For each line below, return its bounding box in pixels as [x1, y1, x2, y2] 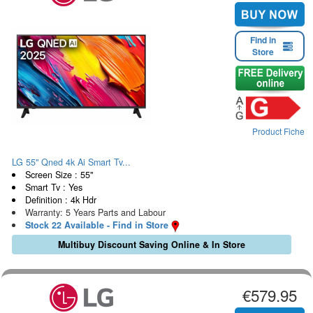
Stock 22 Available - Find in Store [24, 218, 168, 231]
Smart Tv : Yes [24, 180, 82, 194]
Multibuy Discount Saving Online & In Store [57, 238, 245, 251]
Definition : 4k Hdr [24, 193, 96, 206]
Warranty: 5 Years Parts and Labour [24, 205, 166, 219]
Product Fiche [252, 124, 305, 137]
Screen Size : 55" [24, 168, 93, 181]
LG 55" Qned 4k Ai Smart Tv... [12, 155, 131, 168]
